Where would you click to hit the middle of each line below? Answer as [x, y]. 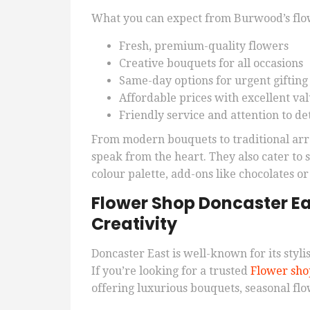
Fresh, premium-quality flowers [204, 46]
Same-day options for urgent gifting [213, 81]
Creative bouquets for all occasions [211, 64]
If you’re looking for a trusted [171, 271]
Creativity [134, 224]
